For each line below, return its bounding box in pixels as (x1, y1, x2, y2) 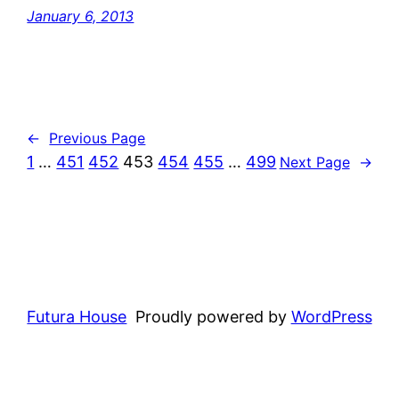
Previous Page (49, 129, 146, 148)
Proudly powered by (134, 307, 291, 327)
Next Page (279, 152, 350, 171)
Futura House (27, 307, 127, 327)
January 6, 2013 (27, 7, 134, 26)
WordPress (290, 307, 372, 327)
